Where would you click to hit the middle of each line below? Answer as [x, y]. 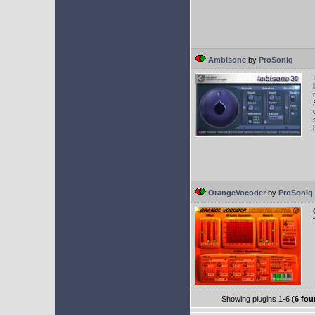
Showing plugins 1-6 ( [258, 299]
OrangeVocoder [236, 193]
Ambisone [226, 60]
